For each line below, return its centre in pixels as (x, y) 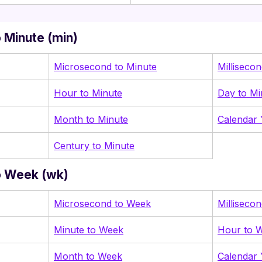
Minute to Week (89, 230)
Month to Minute (91, 119)
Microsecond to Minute (105, 66)
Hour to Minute (88, 93)
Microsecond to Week (102, 203)
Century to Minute (94, 145)
